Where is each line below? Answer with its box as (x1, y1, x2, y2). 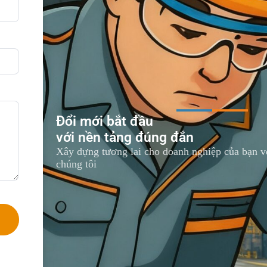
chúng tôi (55, 157, 97, 170)
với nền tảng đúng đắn (55, 129, 194, 145)
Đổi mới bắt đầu (55, 113, 153, 129)
